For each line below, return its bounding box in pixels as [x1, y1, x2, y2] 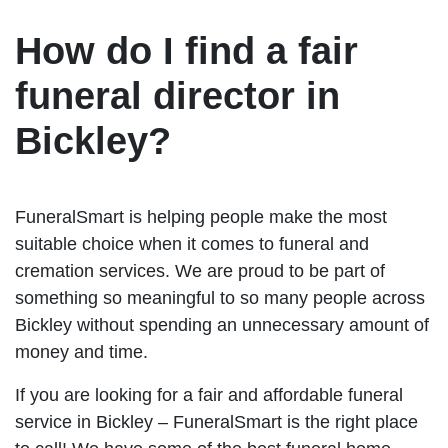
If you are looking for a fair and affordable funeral [15, 384, 403, 405]
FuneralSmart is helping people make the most [15, 206, 387, 227]
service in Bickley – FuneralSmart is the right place [15, 411, 418, 432]
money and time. [15, 341, 148, 362]
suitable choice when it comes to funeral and [15, 233, 369, 254]
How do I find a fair [15, 29, 358, 72]
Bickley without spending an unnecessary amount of [15, 314, 429, 335]
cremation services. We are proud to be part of [15, 260, 385, 281]
